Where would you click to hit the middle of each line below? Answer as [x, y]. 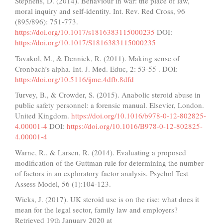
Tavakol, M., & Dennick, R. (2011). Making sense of [97, 58]
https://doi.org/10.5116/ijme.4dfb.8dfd [74, 79]
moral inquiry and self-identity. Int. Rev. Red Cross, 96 [100, 11]
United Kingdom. [43, 116]
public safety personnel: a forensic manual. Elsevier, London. [110, 105]
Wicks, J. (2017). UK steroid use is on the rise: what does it [107, 199]
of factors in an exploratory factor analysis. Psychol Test [102, 173]
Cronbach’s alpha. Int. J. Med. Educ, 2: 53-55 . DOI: [96, 68]
